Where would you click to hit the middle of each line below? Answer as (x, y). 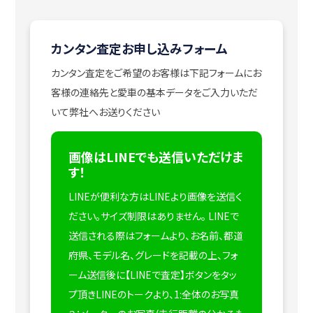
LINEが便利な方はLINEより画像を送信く (155, 197)
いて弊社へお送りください (105, 112)
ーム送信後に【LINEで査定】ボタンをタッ (152, 275)
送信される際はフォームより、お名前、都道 (155, 236)
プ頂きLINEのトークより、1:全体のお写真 (153, 294)
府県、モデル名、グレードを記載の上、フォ (153, 255)
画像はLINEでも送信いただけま (155, 157)
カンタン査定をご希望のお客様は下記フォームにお (156, 73)
